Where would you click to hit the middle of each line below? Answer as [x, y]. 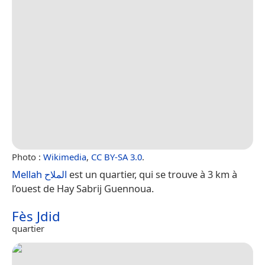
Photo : [28, 157]
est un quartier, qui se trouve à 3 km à [152, 174]
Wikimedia [65, 157]
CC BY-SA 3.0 [117, 157]
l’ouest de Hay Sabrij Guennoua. [83, 189]
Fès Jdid [36, 216]
